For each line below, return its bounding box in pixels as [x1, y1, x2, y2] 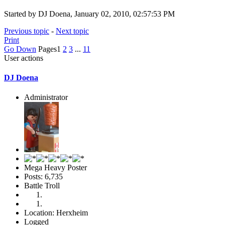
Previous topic [4, 26, 49, 35]
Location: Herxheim [24, 208, 88, 217]
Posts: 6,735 [24, 172, 63, 181]
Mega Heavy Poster [24, 163, 87, 172]
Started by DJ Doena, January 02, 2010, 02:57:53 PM [4, 9, 175, 18]
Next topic [56, 26, 89, 35]
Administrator [24, 93, 68, 102]
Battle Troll [24, 181, 60, 190]
